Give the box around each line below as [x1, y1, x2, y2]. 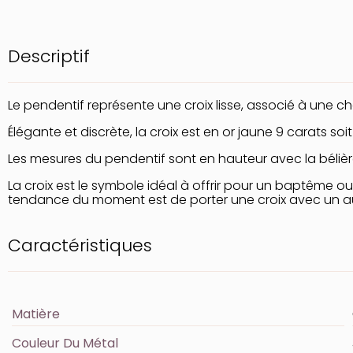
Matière [12, 304, 60, 323]
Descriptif [8, 43, 90, 69]
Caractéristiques [8, 232, 152, 258]
